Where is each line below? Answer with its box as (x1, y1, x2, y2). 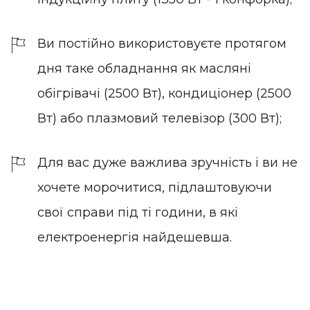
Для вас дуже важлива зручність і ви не (37, 155, 298, 171)
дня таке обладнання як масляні (37, 61, 251, 77)
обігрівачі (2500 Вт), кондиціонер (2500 (37, 86, 291, 102)
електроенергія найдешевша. (37, 230, 232, 246)
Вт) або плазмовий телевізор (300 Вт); (37, 111, 282, 127)
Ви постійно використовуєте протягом (37, 36, 286, 52)
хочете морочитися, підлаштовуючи (37, 180, 272, 196)
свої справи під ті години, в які (37, 205, 238, 221)
